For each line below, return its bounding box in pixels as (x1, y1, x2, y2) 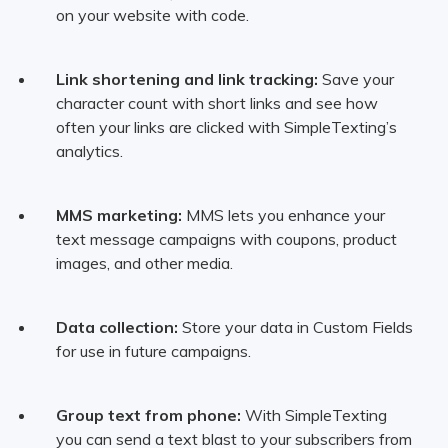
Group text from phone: (55, 404, 241, 425)
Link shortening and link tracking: (55, 68, 318, 89)
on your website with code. (55, 4, 249, 25)
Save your (317, 68, 394, 89)
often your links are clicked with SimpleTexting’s (55, 116, 397, 137)
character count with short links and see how (55, 92, 378, 113)
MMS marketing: (55, 204, 182, 225)
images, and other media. (55, 252, 233, 273)
